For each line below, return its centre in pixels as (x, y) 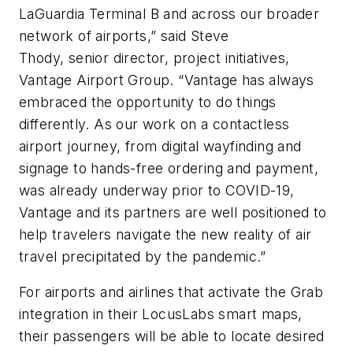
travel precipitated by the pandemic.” (143, 256)
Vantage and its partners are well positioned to (173, 212)
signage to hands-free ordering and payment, (169, 168)
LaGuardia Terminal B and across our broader (169, 13)
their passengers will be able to (123, 336)
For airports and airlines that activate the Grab (171, 292)
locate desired (278, 336)
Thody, (42, 58)
